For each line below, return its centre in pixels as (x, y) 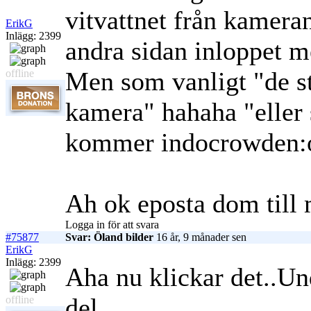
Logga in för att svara (112, 225)
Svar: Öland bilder (109, 237)
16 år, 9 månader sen (200, 237)
